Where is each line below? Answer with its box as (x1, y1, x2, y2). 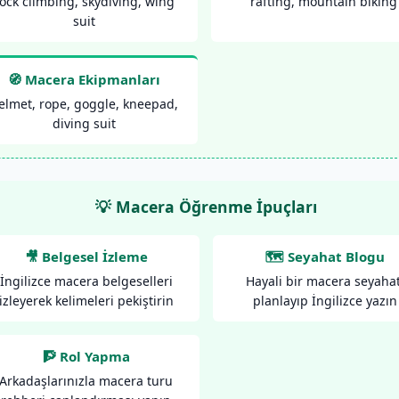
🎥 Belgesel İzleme (24, 247, 148, 265)
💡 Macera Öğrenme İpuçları (94, 196, 317, 218)
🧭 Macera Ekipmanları (7, 70, 160, 89)
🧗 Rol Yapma (42, 346, 130, 365)
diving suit (52, 115, 116, 133)
